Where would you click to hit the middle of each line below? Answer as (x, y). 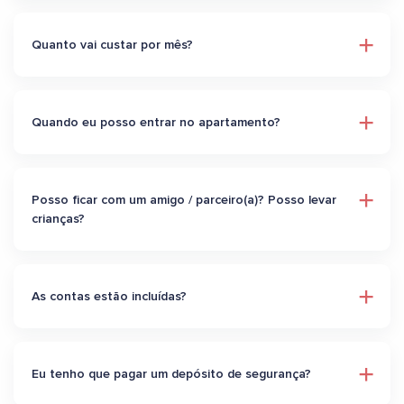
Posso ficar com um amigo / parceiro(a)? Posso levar (184, 200)
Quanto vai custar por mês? (112, 45)
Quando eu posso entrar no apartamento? (156, 122)
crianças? (58, 219)
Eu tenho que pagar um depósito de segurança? (171, 374)
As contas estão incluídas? (109, 296)
